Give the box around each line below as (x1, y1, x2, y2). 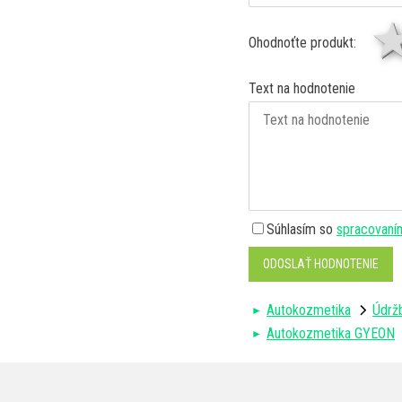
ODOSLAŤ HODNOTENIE (263, 257, 379, 272)
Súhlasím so (267, 220, 336, 238)
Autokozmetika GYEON (267, 325, 395, 343)
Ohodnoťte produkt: (249, 33, 356, 51)
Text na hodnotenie (249, 79, 355, 97)
